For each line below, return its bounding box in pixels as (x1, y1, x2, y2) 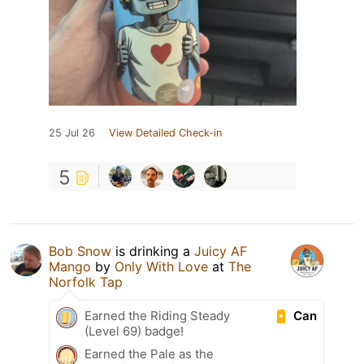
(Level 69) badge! (84, 323, 184, 340)
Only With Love (115, 258, 208, 275)
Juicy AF (194, 243, 247, 260)
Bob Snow (49, 243, 111, 260)
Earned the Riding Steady (84, 308, 230, 324)
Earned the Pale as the (84, 346, 214, 362)
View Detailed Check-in (109, 127, 222, 140)
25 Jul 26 (49, 127, 95, 140)
